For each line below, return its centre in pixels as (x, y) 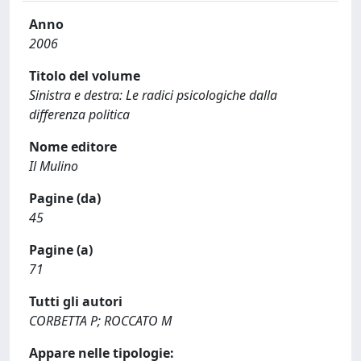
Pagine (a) (61, 250)
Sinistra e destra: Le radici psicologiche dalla (153, 95)
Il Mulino (54, 166)
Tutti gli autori (76, 301)
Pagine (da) (65, 198)
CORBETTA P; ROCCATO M (100, 321)
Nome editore (73, 147)
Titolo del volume (85, 76)
